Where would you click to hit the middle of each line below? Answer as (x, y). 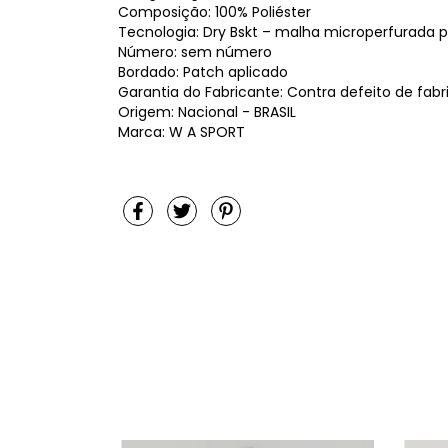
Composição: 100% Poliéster (214, 12)
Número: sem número (195, 52)
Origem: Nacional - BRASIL (207, 112)
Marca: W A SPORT (181, 132)
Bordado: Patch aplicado (203, 72)
